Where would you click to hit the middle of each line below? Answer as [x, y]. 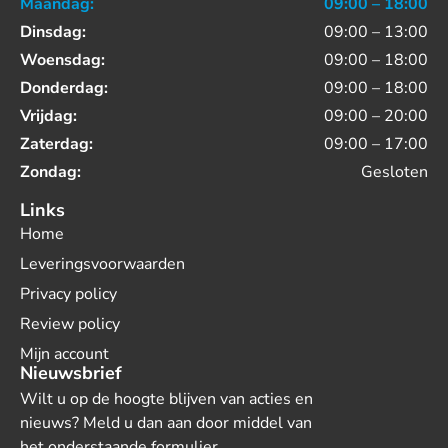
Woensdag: [62, 60]
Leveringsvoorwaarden [102, 264]
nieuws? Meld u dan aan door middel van [166, 423]
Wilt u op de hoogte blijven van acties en [166, 399]
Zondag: [50, 172]
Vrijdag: [48, 116]
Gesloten [394, 172]
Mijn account [64, 354]
